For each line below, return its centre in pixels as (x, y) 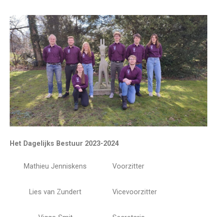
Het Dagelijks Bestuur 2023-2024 (64, 143)
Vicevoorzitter (135, 192)
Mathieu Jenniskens (55, 167)
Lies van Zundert (55, 192)
